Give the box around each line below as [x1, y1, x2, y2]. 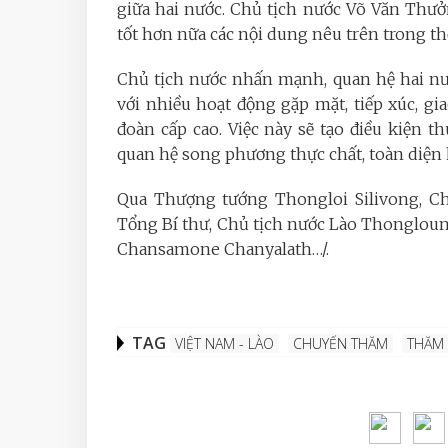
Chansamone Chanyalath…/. [117, 239, 329, 259]
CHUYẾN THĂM [293, 334, 388, 353]
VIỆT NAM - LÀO [175, 334, 274, 353]
